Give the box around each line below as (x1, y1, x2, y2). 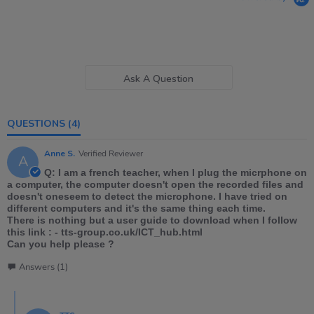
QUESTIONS (15, 116, 65, 130)
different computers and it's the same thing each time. (7, 202, 266, 214)
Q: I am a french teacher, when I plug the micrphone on (44, 166, 307, 178)
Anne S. (44, 147, 75, 159)
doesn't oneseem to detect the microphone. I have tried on (7, 190, 287, 202)
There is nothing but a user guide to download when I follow (7, 214, 297, 226)
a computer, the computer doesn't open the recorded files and (7, 178, 303, 190)
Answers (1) (19, 260, 68, 273)
